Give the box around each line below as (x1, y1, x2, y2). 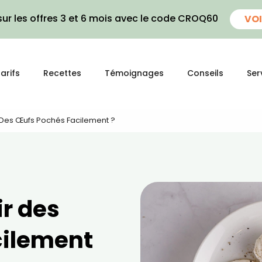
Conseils (187, 67, 223, 79)
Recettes (43, 67, 81, 79)
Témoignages (105, 67, 164, 79)
